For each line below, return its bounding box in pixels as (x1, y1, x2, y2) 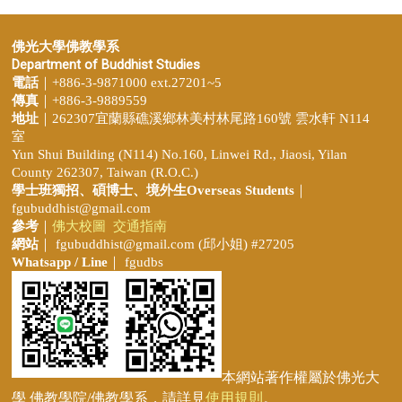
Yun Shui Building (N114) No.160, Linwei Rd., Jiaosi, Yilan (12, 146, 347, 162)
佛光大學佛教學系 (12, 38, 119, 55)
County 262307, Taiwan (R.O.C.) (12, 164, 198, 179)
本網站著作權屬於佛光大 (222, 368, 380, 386)
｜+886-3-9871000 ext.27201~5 (39, 74, 222, 90)
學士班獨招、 (12, 182, 92, 197)
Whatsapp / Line (12, 254, 108, 269)
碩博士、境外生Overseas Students (92, 182, 294, 197)
